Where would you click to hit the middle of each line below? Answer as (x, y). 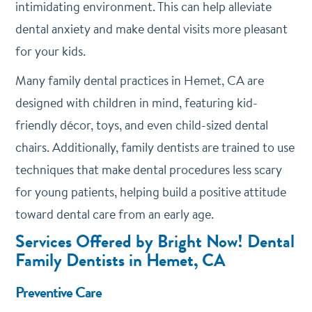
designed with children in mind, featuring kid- (136, 102)
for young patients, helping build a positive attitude (150, 192)
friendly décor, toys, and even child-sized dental (141, 125)
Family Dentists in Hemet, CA (120, 260)
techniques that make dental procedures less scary (148, 169)
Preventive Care (58, 292)
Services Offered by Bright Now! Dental (155, 241)
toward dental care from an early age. (114, 214)
